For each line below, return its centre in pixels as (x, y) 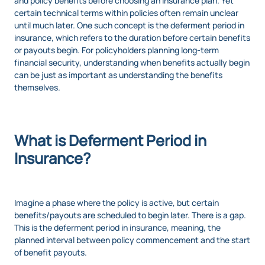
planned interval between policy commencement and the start (132, 240)
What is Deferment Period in (110, 141)
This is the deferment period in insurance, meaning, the (117, 228)
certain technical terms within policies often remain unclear (126, 13)
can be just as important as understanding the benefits (118, 75)
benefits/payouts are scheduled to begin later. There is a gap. (130, 215)
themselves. (37, 88)
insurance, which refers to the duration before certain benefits (132, 38)
